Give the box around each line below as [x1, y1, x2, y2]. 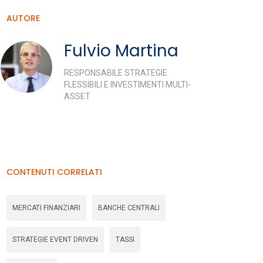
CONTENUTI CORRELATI [6, 166, 102, 178]
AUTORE [6, 12, 40, 24]
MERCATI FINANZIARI [12, 204, 80, 212]
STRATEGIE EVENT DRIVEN [12, 235, 98, 244]
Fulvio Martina [63, 39, 178, 62]
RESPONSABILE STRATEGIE [63, 68, 167, 77]
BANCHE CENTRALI [98, 204, 160, 212]
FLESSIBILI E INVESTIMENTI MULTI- [63, 80, 191, 89]
